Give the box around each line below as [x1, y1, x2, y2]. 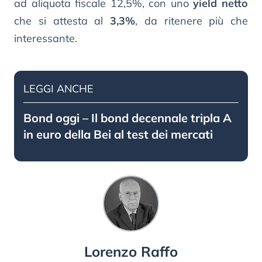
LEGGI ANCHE [23, 81, 94, 95]
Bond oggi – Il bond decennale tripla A [23, 110, 232, 125]
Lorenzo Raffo [84, 242, 178, 260]
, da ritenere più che [135, 13, 248, 27]
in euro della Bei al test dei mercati [23, 126, 213, 142]
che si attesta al [14, 13, 110, 27]
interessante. [14, 31, 77, 45]
